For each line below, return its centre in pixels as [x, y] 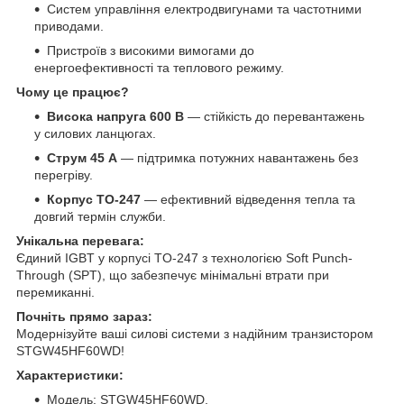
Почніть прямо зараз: [84, 316]
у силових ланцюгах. [95, 133]
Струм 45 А [82, 157]
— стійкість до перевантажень [274, 116]
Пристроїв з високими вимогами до [151, 50]
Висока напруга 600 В [115, 116]
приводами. [69, 26]
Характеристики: [70, 375]
